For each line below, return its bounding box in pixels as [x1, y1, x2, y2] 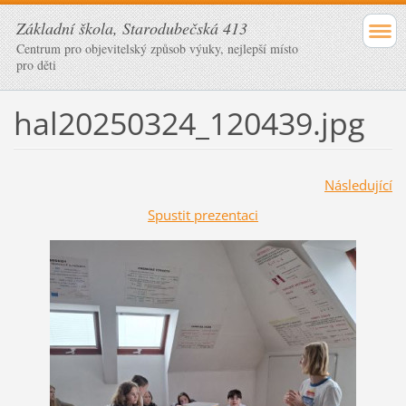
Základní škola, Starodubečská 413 [16, 17, 247, 39]
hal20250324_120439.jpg [13, 101, 364, 144]
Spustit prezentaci [148, 205, 258, 224]
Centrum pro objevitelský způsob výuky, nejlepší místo [16, 40, 298, 57]
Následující [324, 175, 392, 194]
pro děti [16, 56, 56, 73]
